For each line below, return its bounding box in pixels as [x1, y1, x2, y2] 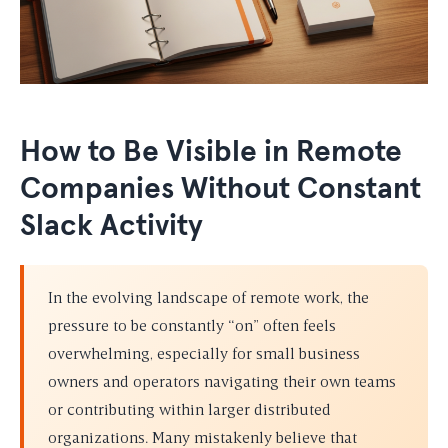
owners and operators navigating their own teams [48, 374, 396, 391]
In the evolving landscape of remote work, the [48, 290, 369, 307]
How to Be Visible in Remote [20, 136, 402, 167]
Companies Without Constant [20, 173, 421, 204]
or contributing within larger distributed [48, 402, 331, 419]
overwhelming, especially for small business [48, 346, 360, 363]
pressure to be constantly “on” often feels [48, 318, 336, 335]
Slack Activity [20, 210, 203, 241]
